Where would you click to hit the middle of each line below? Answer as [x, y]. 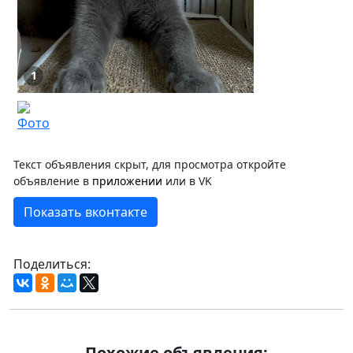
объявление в [53, 180]
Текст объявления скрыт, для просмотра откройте [150, 164]
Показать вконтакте [85, 212]
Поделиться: [52, 264]
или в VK [187, 180]
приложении [127, 180]
